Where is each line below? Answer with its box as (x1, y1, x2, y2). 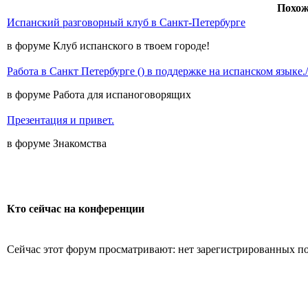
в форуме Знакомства (7, 137, 107, 149)
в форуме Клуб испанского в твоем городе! (7, 40, 210, 52)
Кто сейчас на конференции (7, 203, 144, 215)
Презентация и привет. (7, 114, 114, 126)
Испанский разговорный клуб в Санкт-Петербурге (7, 16, 245, 28)
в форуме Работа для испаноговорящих (7, 89, 191, 100)
